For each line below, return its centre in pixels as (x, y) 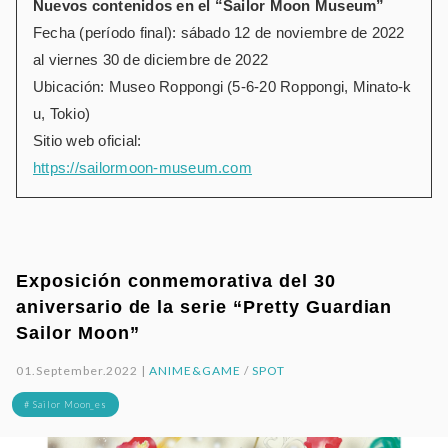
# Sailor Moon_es (66, 404)
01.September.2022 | (83, 370)
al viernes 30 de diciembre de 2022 (151, 59)
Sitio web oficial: (87, 140)
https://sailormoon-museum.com (142, 167)
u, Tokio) (62, 113)
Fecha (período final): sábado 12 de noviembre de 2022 (219, 32)
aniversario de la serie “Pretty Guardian (204, 306)
